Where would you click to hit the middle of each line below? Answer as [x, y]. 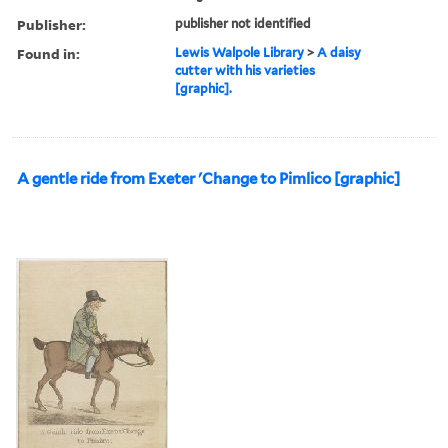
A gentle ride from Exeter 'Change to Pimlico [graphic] [208, 178]
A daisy [339, 52]
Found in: [48, 53]
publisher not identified [243, 23]
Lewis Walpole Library [240, 52]
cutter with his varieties [245, 70]
